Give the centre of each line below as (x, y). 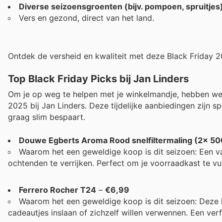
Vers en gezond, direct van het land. (86, 18)
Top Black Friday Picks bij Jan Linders (98, 79)
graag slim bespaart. (47, 117)
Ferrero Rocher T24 (57, 190)
